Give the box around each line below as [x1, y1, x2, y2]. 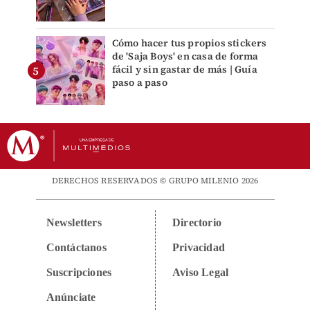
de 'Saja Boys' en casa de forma [111, 48, 259, 63]
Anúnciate [46, 291, 96, 303]
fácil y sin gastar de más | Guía [111, 62, 257, 76]
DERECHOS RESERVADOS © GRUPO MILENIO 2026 [51, 174, 259, 186]
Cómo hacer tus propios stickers [111, 35, 267, 50]
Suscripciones [46, 266, 112, 278]
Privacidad [172, 241, 225, 253]
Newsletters [46, 216, 102, 228]
